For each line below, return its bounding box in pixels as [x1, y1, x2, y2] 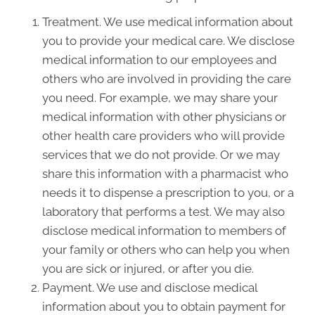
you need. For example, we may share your [42, 91, 278, 105]
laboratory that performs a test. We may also [42, 205, 285, 219]
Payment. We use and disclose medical [42, 281, 257, 295]
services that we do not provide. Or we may [42, 148, 280, 162]
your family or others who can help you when [42, 243, 290, 257]
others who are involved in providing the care [42, 72, 291, 86]
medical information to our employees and [42, 53, 277, 67]
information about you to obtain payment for [42, 300, 285, 314]
